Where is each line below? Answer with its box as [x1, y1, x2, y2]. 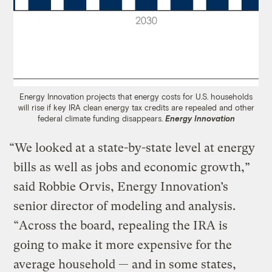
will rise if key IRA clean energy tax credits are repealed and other [18, 102, 254, 112]
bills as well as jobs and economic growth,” [13, 160, 251, 174]
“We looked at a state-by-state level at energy [9, 140, 256, 155]
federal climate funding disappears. [37, 113, 165, 123]
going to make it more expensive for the [13, 237, 233, 252]
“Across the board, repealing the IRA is [13, 218, 228, 233]
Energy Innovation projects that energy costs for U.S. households [19, 91, 253, 101]
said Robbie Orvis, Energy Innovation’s [13, 179, 229, 194]
